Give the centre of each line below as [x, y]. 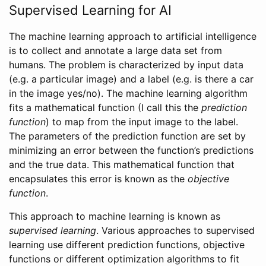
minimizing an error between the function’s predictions [131, 151]
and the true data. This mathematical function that [122, 165]
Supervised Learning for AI [90, 10]
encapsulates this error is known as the [98, 179]
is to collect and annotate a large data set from [115, 51]
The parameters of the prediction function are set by [127, 136]
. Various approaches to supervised [175, 231]
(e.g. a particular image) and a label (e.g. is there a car [131, 79]
